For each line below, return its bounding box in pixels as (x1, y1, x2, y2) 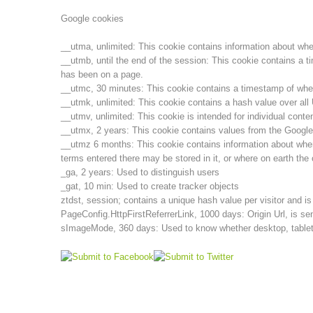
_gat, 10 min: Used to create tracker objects (61, 181, 239, 191)
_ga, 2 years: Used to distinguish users (61, 167, 219, 177)
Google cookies (61, 13, 124, 24)
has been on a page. (61, 69, 143, 80)
